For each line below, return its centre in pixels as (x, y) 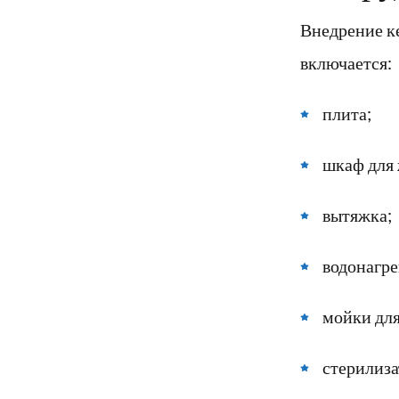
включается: (346, 63)
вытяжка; (357, 215)
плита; (347, 114)
